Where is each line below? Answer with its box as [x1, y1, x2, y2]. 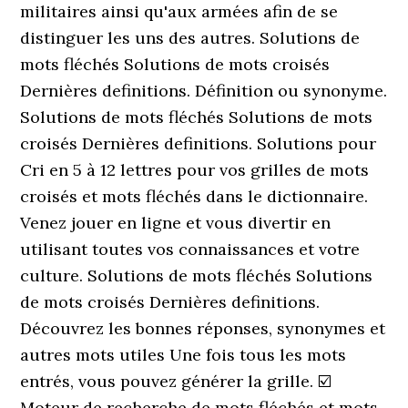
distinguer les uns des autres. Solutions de [20, 27, 361, 48]
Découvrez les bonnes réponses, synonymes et [20, 318, 386, 339]
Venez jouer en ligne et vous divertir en [20, 212, 331, 233]
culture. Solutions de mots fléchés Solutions [20, 265, 373, 286]
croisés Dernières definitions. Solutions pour [20, 133, 377, 154]
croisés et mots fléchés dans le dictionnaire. [20, 186, 369, 207]
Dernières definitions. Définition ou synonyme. [20, 80, 388, 101]
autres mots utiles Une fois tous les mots [20, 344, 347, 365]
